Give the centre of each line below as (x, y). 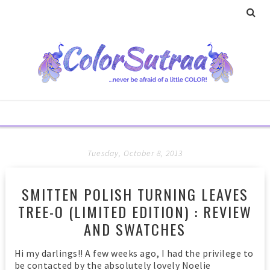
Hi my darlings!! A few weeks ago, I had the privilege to (134, 253)
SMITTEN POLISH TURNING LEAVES (135, 194)
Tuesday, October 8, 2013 (135, 153)
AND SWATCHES (135, 229)
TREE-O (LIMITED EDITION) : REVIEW (135, 212)
